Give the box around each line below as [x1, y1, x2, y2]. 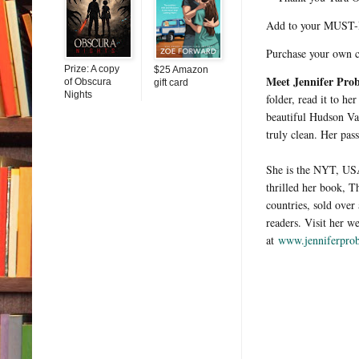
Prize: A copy [64, 63, 119, 75]
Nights [64, 88, 92, 100]
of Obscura [64, 75, 111, 87]
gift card [154, 76, 188, 88]
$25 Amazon [154, 63, 208, 75]
